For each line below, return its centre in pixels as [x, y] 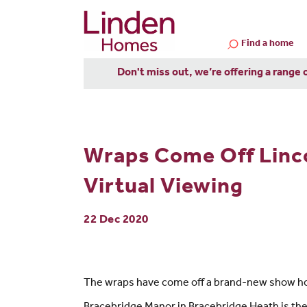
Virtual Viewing [163, 189]
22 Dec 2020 [116, 221]
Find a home [268, 44]
